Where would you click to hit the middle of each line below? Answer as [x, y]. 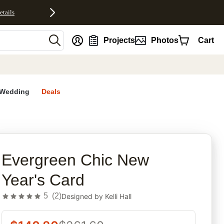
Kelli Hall [118, 196]
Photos [164, 40]
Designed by [83, 196]
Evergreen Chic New [75, 160]
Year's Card [43, 180]
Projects [119, 40]
